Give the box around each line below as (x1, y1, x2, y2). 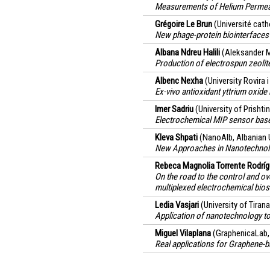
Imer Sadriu (155, 104, 193, 115)
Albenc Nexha (155, 75, 203, 86)
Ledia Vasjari (155, 199, 199, 210)
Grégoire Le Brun (155, 19, 212, 30)
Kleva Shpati (155, 132, 198, 143)
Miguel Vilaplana (155, 228, 211, 239)
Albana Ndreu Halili (155, 47, 220, 58)
